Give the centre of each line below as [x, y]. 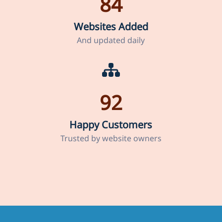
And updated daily [111, 40]
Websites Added [111, 26]
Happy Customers [111, 124]
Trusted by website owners [111, 138]
